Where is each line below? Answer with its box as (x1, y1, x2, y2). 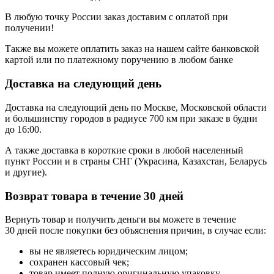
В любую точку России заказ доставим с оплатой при (5, 12, 228, 23)
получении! (5, 23, 54, 34)
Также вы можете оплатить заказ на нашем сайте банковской (5, 43, 259, 54)
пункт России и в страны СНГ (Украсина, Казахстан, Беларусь (5, 155, 267, 166)
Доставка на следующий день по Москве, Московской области (5, 102, 267, 113)
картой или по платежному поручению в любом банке (5, 54, 233, 65)
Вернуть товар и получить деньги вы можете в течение (5, 214, 236, 225)
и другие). (5, 166, 47, 177)
